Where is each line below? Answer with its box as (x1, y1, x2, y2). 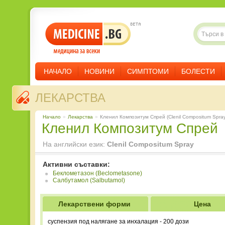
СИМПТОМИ (127, 67, 169, 75)
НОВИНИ (84, 67, 115, 75)
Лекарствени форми (58, 200, 131, 208)
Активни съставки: (43, 160, 110, 168)
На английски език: (43, 140, 107, 148)
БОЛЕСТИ (181, 67, 215, 75)
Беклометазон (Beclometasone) (53, 170, 142, 177)
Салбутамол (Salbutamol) (53, 177, 125, 184)
